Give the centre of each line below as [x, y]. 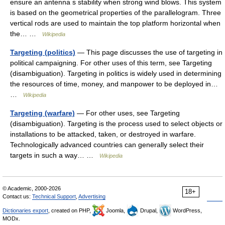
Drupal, [149, 210]
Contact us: [17, 196]
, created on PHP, [70, 210]
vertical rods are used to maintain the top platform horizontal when [115, 23]
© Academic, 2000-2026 [32, 188]
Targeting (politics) [43, 52]
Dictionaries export [25, 210]
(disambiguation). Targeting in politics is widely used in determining [116, 73]
